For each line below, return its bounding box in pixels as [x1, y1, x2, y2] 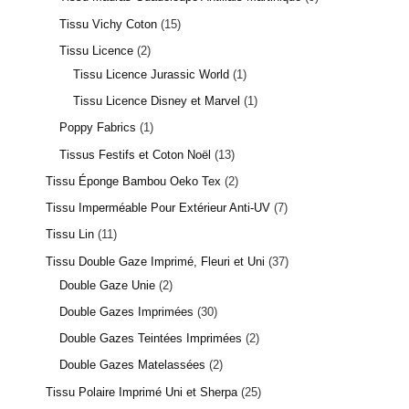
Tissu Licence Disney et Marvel [73, 94, 240, 108]
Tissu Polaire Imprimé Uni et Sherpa [46, 384, 237, 399]
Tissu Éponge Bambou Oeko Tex [46, 173, 221, 188]
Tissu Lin [46, 227, 94, 242]
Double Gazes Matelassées [59, 358, 205, 372]
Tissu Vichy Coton [59, 16, 157, 31]
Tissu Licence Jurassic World [73, 67, 229, 81]
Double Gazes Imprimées [59, 304, 194, 319]
